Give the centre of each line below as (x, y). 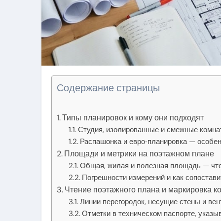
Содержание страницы (108, 88)
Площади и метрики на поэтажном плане (139, 154)
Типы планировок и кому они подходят (133, 118)
